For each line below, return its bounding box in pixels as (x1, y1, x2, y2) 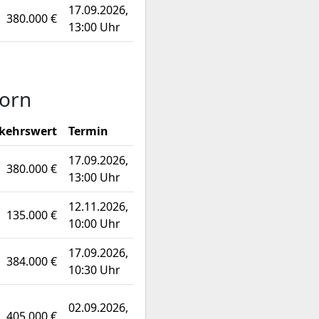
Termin (68, 123, 108, 139)
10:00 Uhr (68, 216, 120, 231)
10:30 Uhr (68, 262, 120, 278)
